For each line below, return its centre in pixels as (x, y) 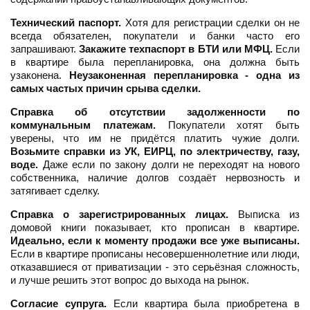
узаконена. (40, 75)
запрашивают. (45, 49)
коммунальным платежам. (83, 125)
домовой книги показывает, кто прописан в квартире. (155, 228)
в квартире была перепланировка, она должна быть (155, 62)
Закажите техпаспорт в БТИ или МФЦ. (176, 49)
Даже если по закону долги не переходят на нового (169, 165)
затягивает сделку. (55, 191)
